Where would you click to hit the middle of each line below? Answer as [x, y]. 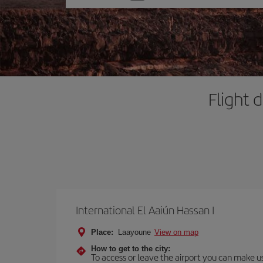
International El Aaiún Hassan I [145, 210]
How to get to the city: [131, 249]
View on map [176, 232]
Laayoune [134, 232]
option [89, 11]
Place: [102, 232]
